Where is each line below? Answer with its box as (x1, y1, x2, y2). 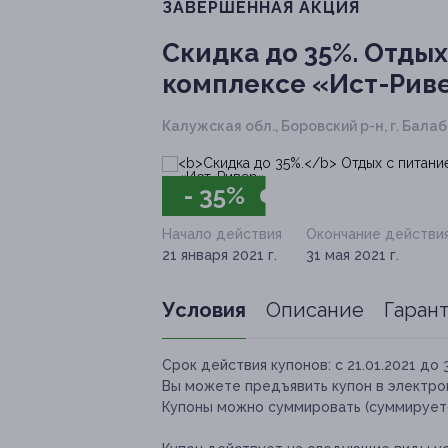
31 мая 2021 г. (306, 247, 399, 264)
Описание (266, 298, 364, 323)
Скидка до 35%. (162, 38, 358, 69)
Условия (162, 298, 246, 323)
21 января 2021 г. (162, 247, 277, 264)
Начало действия (162, 226, 282, 243)
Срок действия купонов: (162, 357, 331, 374)
